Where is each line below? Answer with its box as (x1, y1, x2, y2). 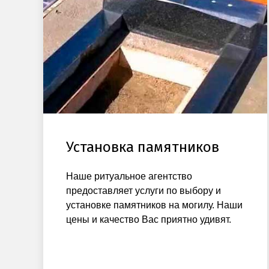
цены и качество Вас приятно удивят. (66, 214, 231, 225)
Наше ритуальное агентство (66, 171, 192, 181)
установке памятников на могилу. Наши (66, 199, 243, 210)
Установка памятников (66, 138, 219, 156)
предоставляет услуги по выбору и (66, 185, 221, 196)
